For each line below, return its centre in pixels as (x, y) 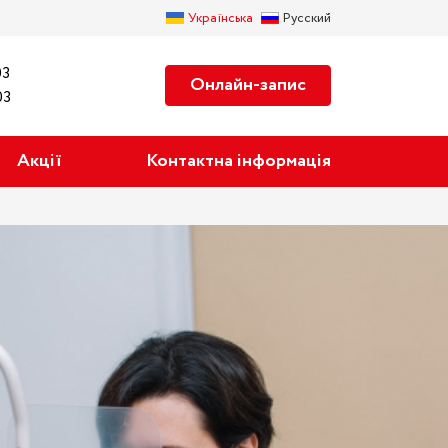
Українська (220, 18)
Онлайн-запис (248, 85)
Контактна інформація (238, 160)
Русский (307, 18)
